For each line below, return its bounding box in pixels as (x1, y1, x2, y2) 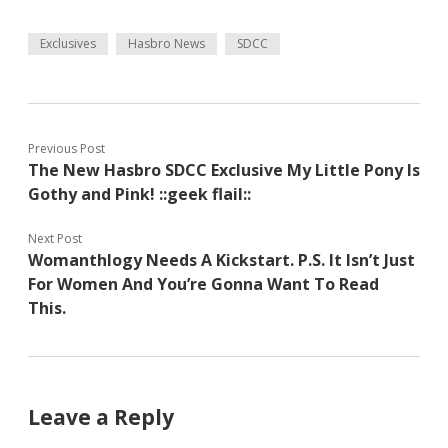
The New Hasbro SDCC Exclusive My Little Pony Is (28, 159, 420, 181)
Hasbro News (128, 35, 205, 52)
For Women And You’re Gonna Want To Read (28, 273, 379, 295)
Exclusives (40, 35, 96, 52)
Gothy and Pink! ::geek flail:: (28, 183, 251, 205)
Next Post (28, 230, 82, 247)
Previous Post (28, 140, 105, 157)
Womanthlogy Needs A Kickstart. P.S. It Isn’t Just (28, 249, 415, 271)
